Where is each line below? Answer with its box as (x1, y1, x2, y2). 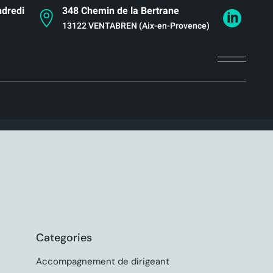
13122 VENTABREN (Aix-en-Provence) (62, 19, 210, 32)
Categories (35, 230, 92, 245)
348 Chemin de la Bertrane (62, 4, 179, 18)
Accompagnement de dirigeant (35, 255, 169, 268)
